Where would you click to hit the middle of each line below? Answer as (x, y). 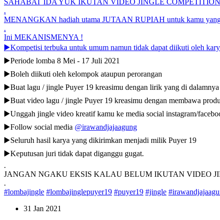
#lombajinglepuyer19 (79, 192)
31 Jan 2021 (42, 209)
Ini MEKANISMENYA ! (43, 37)
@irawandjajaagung (106, 127)
